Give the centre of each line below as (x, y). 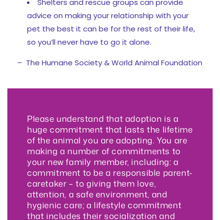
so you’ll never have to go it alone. (89, 42)
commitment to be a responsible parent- (110, 172)
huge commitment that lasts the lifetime (110, 129)
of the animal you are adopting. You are (107, 140)
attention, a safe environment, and (97, 194)
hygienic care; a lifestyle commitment (104, 205)
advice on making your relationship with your (108, 15)
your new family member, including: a (103, 161)
